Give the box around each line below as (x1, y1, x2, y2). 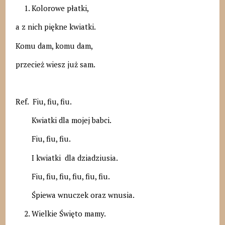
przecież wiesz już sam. (15, 59, 95, 69)
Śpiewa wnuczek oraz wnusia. (15, 190, 135, 200)
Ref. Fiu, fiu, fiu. (15, 96, 72, 107)
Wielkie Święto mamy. (31, 208, 106, 219)
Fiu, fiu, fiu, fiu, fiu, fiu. (15, 171, 110, 181)
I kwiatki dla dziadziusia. (15, 152, 118, 163)
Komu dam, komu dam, (15, 40, 93, 51)
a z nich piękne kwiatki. (15, 22, 96, 32)
